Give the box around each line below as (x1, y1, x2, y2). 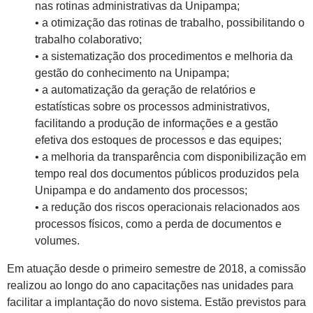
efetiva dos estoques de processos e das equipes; (35, 134, 282, 147)
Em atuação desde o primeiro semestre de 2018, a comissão (7, 263, 306, 275)
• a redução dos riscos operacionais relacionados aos (35, 201, 300, 214)
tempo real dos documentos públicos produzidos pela (35, 168, 299, 180)
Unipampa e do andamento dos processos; (35, 184, 247, 197)
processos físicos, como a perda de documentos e (35, 218, 282, 231)
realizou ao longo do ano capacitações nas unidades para (7, 279, 293, 292)
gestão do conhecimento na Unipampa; (35, 67, 229, 80)
